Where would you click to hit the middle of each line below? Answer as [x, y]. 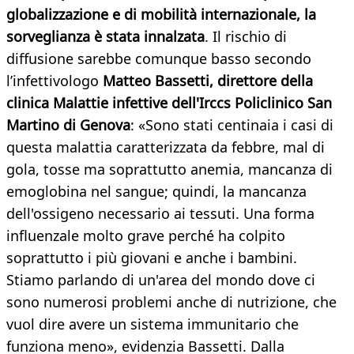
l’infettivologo [55, 81]
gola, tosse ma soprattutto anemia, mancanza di [169, 169]
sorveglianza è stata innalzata [105, 37]
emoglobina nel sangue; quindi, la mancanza [156, 192]
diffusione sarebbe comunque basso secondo [159, 59]
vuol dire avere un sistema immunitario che [153, 324]
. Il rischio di [246, 37]
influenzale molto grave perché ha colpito [146, 236]
